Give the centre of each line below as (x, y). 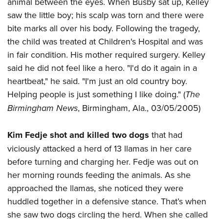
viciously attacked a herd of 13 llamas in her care (99, 149)
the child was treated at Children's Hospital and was (105, 42)
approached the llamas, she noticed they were (95, 188)
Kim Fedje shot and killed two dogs (78, 135)
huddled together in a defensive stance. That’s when (107, 201)
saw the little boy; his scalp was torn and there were (106, 15)
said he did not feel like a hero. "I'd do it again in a (102, 68)
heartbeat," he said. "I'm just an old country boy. (97, 81)
